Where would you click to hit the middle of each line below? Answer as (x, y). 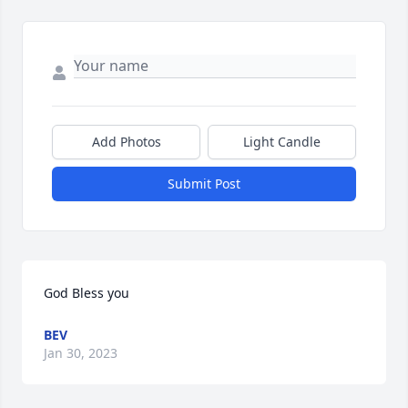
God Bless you (87, 292)
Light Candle (282, 141)
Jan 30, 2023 (81, 352)
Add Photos (126, 141)
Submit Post (204, 183)
